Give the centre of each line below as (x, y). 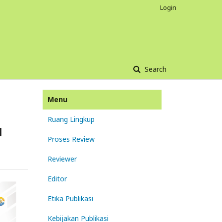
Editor (57, 178)
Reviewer (62, 159)
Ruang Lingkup (71, 119)
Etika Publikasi (70, 198)
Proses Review (71, 139)
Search (155, 69)
